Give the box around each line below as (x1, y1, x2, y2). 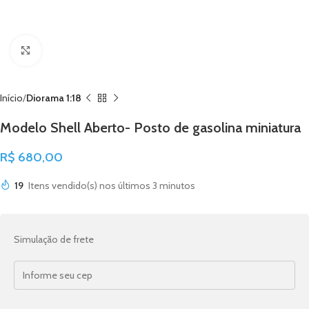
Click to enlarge (41, 45, 102, 56)
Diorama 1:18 (26, 92, 81, 104)
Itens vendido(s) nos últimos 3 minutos (28, 179, 195, 192)
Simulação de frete (14, 233, 94, 246)
